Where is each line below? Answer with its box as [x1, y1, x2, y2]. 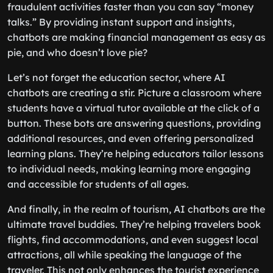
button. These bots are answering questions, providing [7, 117, 261, 129]
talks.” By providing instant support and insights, [7, 16, 235, 28]
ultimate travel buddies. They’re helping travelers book [7, 218, 261, 230]
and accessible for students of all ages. [7, 178, 189, 190]
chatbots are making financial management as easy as [7, 31, 266, 43]
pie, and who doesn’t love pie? [7, 46, 147, 58]
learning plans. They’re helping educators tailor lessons [7, 147, 264, 160]
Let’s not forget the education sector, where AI [7, 71, 225, 83]
